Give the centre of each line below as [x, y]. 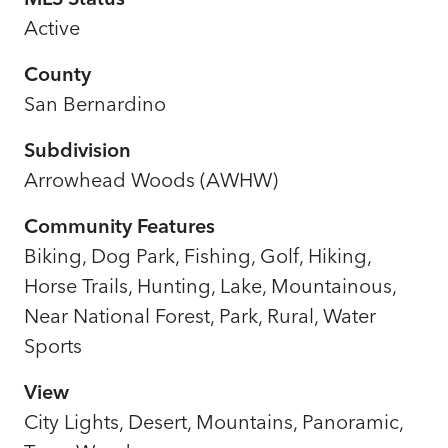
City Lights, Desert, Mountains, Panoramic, [213, 421]
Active [52, 27]
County [57, 73]
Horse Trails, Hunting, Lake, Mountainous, [210, 285]
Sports [53, 345]
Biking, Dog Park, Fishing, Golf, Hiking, [197, 255]
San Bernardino [95, 103]
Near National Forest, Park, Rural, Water [200, 315]
